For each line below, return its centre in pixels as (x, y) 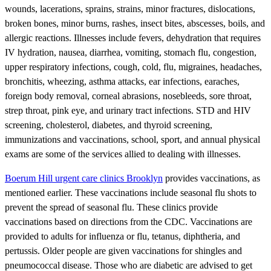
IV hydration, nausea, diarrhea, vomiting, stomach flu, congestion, (131, 52)
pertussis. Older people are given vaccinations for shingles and (123, 250)
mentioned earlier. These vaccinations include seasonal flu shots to (131, 192)
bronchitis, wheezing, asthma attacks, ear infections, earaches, (122, 81)
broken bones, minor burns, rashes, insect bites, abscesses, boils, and (135, 23)
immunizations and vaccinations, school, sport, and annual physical (132, 139)
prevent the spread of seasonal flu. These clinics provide (111, 207)
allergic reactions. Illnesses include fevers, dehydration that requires (133, 38)
